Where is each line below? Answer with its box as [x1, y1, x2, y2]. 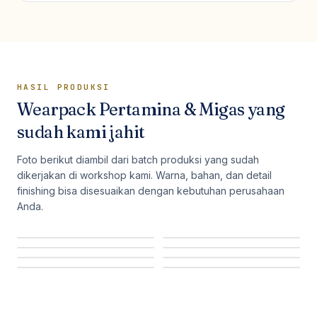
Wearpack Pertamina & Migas [17, 99, 245, 120]
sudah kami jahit [17, 122, 145, 142]
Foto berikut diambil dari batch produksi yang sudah [17, 154, 259, 166]
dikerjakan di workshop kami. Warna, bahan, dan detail [17, 169, 272, 181]
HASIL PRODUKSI [17, 82, 110, 92]
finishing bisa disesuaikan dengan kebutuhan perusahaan [17, 185, 284, 197]
